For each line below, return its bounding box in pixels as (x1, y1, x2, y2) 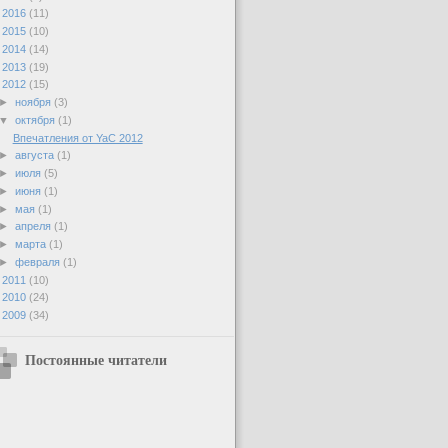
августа (15, 149, 58, 162)
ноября (15, 96, 55, 109)
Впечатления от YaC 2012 (12, 131, 143, 144)
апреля (15, 220, 55, 233)
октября (15, 113, 59, 126)
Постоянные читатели (25, 351, 167, 368)
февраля (15, 255, 64, 268)
